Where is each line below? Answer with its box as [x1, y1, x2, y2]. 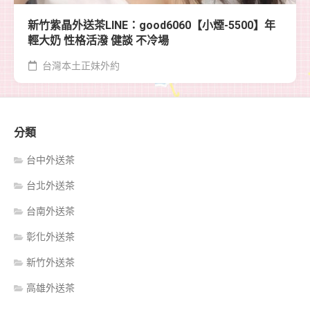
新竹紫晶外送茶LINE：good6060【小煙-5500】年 [28, 19, 275, 33]
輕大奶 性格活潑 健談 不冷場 [28, 34, 169, 48]
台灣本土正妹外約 [40, 60, 120, 72]
